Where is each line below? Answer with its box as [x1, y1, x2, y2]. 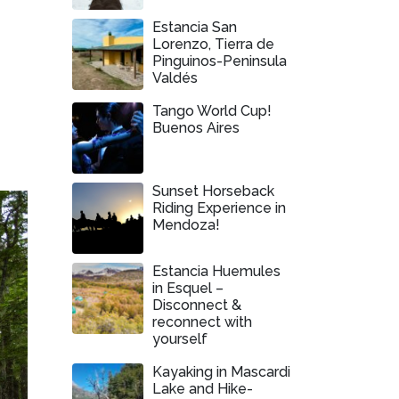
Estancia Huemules [152, 263, 281, 280]
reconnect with [152, 313, 252, 330]
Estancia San [152, 19, 237, 36]
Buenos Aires [152, 119, 240, 136]
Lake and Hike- [152, 380, 253, 397]
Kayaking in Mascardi [152, 363, 290, 380]
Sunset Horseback [152, 183, 274, 199]
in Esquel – [152, 280, 224, 297]
